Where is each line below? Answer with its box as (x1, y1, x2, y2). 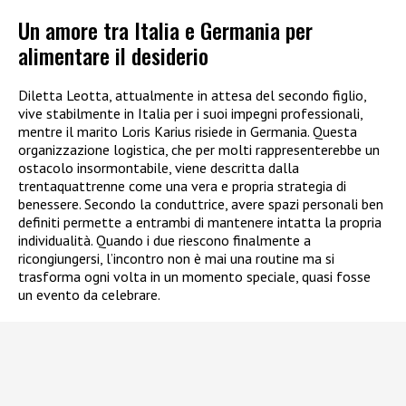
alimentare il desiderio (18, 38, 208, 72)
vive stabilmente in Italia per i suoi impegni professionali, (18, 103, 362, 122)
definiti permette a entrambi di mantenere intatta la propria (18, 212, 382, 231)
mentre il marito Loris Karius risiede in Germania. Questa (18, 121, 357, 140)
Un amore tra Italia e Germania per (18, 13, 313, 46)
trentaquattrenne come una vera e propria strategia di (18, 176, 346, 195)
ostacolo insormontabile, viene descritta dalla (18, 158, 299, 177)
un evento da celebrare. (18, 285, 160, 304)
